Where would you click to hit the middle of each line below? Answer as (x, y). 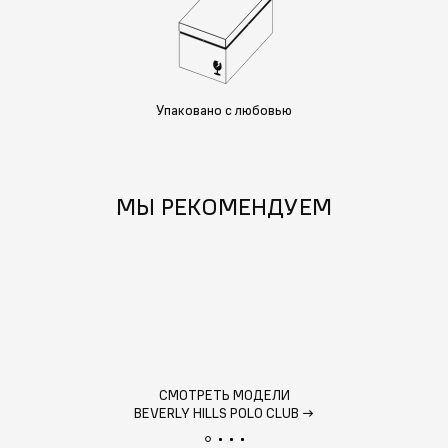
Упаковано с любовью (224, 110)
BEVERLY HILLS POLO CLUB (216, 413)
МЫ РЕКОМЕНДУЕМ (224, 206)
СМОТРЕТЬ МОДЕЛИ (224, 395)
